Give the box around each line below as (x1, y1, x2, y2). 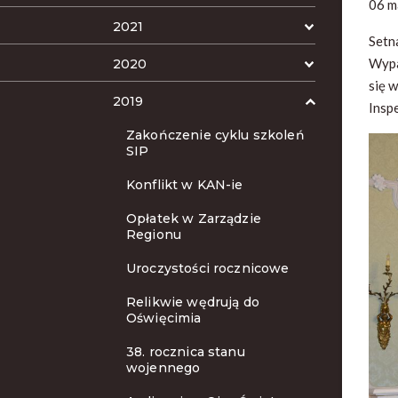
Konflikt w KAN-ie (126, 177, 243, 193)
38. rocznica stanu (126, 344, 245, 360)
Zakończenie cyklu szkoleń (126, 127, 305, 143)
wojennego (126, 360, 201, 376)
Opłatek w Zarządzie (126, 211, 261, 227)
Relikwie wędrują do (126, 294, 259, 310)
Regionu (126, 227, 182, 243)
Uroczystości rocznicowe (126, 260, 290, 276)
